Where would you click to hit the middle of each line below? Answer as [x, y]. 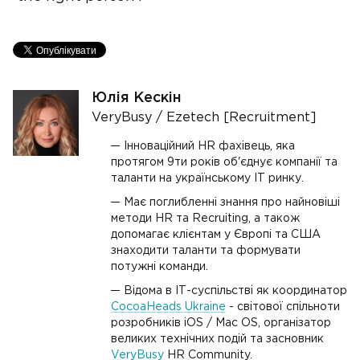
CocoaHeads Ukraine [168, 307]
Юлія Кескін [137, 98]
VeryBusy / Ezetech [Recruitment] [204, 118]
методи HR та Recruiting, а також [205, 219]
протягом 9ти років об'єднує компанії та [224, 162]
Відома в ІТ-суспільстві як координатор [235, 291]
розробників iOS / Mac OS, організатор [221, 323]
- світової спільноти [283, 307]
